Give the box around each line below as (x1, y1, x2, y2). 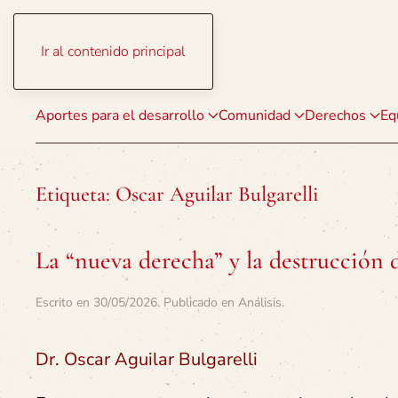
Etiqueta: (36, 181, 115, 207)
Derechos (305, 106, 366, 125)
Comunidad (219, 106, 291, 125)
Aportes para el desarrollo (36, 106, 204, 125)
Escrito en (36, 294, 93, 311)
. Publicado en (157, 294, 238, 311)
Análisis (238, 294, 282, 311)
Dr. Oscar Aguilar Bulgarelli (36, 347, 258, 371)
